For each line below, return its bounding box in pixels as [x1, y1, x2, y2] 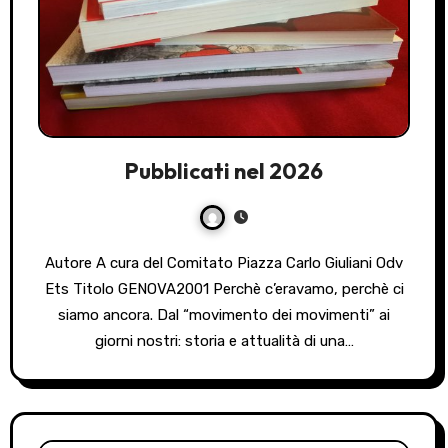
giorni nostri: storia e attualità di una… [94, 332, 354, 351]
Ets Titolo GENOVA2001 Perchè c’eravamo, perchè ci [44, 280, 404, 299]
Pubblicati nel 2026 [125, 157, 323, 186]
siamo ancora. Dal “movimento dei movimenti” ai [58, 306, 390, 325]
